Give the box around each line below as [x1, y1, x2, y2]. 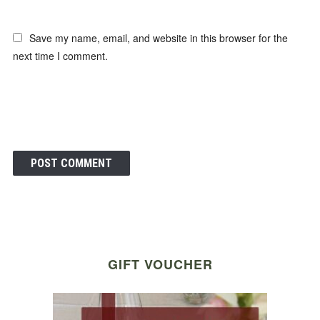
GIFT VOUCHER [107, 254, 213, 274]
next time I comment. [12, 48, 108, 63]
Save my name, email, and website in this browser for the [29, 30, 288, 45]
